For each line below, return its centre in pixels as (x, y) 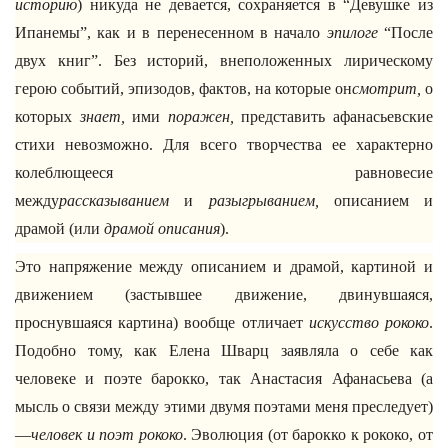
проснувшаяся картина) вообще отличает (162, 322)
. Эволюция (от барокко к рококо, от (308, 434)
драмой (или (59, 228)
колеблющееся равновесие (224, 172)
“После (405, 32)
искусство (343, 322)
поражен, (200, 116)
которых (47, 116)
